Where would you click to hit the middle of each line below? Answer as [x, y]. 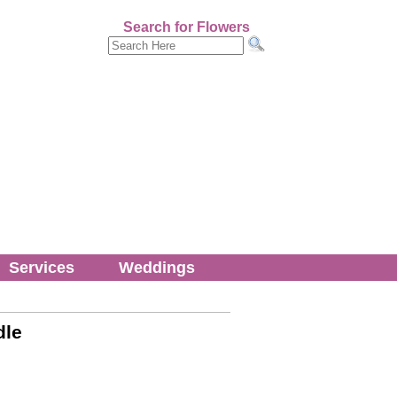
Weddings [157, 267]
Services [42, 267]
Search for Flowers [186, 27]
